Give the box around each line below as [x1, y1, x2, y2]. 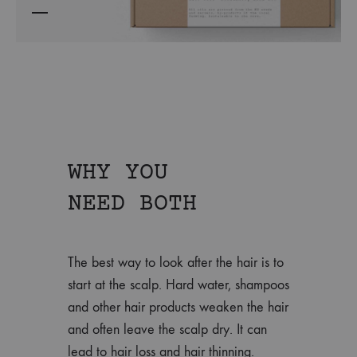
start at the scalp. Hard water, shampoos [68, 276, 289, 293]
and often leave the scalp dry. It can [68, 320, 267, 338]
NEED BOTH [68, 190, 197, 218]
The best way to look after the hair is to [68, 253, 284, 271]
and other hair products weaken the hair [68, 298, 288, 316]
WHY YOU [68, 159, 168, 186]
